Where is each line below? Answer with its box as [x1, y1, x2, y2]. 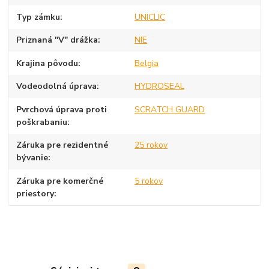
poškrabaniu [16, 116, 68, 128]
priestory [16, 187, 55, 199]
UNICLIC [134, 11, 165, 23]
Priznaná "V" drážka [16, 34, 98, 46]
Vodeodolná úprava [16, 80, 97, 92]
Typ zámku [16, 11, 61, 23]
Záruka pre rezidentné [16, 139, 109, 151]
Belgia [134, 57, 159, 69]
